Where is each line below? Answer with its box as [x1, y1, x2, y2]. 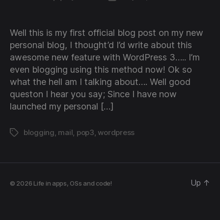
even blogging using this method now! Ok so [10, 64, 192, 75]
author [56, 3, 80, 13]
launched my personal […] [10, 101, 114, 112]
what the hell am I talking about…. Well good [10, 77, 191, 87]
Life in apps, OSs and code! [33, 179, 112, 188]
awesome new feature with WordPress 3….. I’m [10, 52, 200, 63]
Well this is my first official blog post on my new [10, 27, 203, 38]
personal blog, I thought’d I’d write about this [10, 40, 192, 51]
